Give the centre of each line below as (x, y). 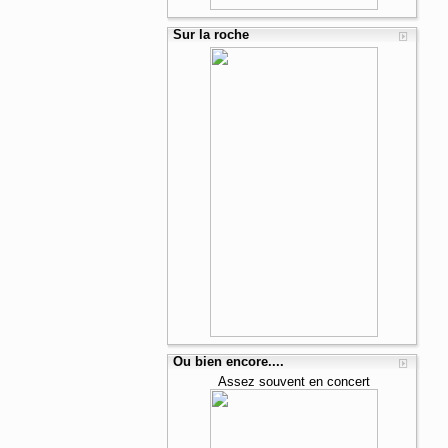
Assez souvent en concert (293, 381)
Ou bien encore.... (229, 361)
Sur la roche (211, 34)
